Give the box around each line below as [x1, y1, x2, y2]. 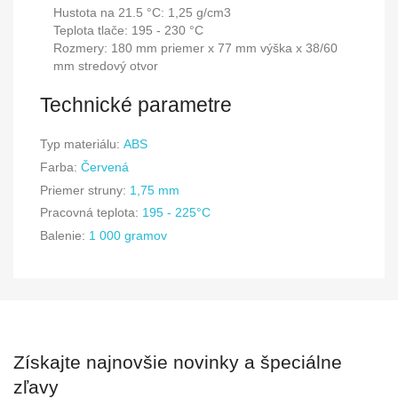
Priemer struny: [40, 182, 126, 197]
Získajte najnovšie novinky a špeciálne [13, 352, 342, 373]
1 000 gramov [89, 228, 167, 243]
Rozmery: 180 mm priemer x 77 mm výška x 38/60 [53, 40, 338, 55]
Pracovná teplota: [40, 205, 139, 220]
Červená [81, 159, 129, 174]
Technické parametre [40, 92, 232, 116]
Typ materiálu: [40, 137, 120, 152]
